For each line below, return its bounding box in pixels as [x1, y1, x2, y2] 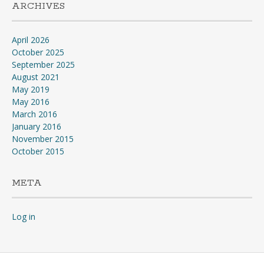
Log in [12, 211, 35, 222]
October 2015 [12, 146, 64, 157]
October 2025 [12, 47, 64, 58]
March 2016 [12, 108, 57, 120]
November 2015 [12, 133, 74, 144]
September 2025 [12, 59, 75, 70]
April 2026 [12, 34, 49, 45]
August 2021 [12, 71, 60, 82]
